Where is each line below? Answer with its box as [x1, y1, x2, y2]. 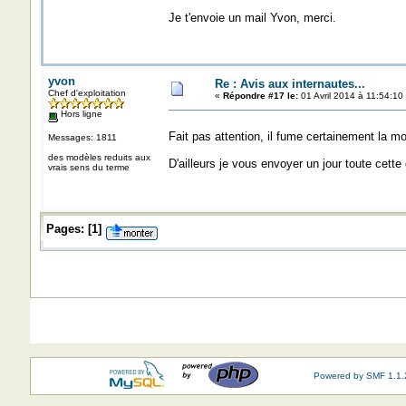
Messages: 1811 [47, 131, 117, 142]
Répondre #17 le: [222, 91, 298, 101]
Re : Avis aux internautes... [214, 77, 365, 91]
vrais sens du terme [47, 161, 130, 172]
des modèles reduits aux [47, 151, 150, 162]
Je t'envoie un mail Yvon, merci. [168, 11, 336, 24]
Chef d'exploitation [47, 88, 126, 98]
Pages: [45, 222, 84, 236]
